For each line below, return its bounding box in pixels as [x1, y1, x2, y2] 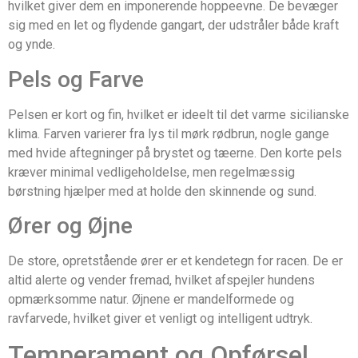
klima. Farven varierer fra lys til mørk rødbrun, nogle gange [8, 125, 329, 141]
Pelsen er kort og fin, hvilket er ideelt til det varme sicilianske [8, 106, 349, 122]
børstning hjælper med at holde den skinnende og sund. [8, 183, 316, 199]
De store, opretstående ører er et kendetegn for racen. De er [8, 253, 343, 268]
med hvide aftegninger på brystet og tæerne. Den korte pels [8, 145, 342, 161]
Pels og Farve [8, 66, 144, 93]
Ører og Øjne [8, 212, 133, 239]
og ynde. [8, 37, 55, 53]
